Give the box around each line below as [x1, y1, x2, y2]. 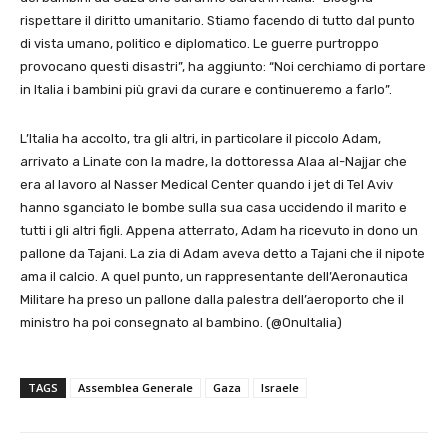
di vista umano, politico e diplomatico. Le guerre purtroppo [20, 36, 379, 52]
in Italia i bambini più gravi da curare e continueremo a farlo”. [20, 82, 392, 98]
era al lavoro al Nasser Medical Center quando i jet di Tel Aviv [20, 177, 393, 193]
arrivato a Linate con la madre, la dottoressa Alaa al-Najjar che [20, 154, 407, 170]
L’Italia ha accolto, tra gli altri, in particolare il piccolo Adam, [20, 131, 381, 147]
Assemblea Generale [78, 380, 193, 396]
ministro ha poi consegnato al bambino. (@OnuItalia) [20, 315, 342, 331]
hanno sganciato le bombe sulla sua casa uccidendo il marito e [20, 200, 407, 216]
